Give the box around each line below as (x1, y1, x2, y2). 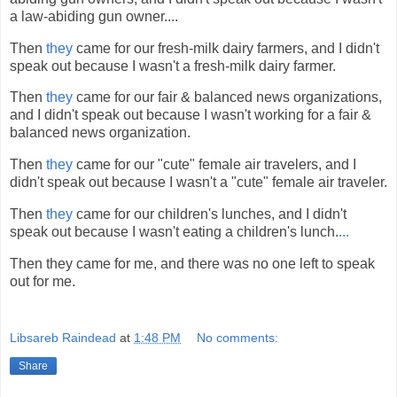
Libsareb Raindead (10, 330, 116, 345)
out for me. (10, 273, 75, 289)
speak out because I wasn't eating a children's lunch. (10, 224, 339, 240)
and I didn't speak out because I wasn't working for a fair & (10, 107, 371, 123)
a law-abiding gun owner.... (10, 8, 178, 24)
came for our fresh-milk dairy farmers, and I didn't (73, 40, 379, 56)
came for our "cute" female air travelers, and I (73, 157, 356, 173)
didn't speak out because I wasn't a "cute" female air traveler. (10, 175, 387, 191)
